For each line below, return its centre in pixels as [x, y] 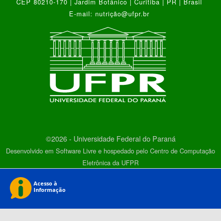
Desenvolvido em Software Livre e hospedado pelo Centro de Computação [110, 151]
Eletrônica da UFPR [110, 163]
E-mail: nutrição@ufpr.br [110, 13]
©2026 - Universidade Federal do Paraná [110, 139]
